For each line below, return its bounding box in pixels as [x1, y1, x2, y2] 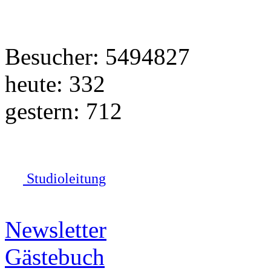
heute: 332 [5, 71, 105, 97]
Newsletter [5, 217, 106, 243]
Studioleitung [23, 170, 106, 186]
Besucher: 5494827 [5, 44, 190, 70]
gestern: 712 [5, 98, 122, 124]
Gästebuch [5, 244, 105, 270]
